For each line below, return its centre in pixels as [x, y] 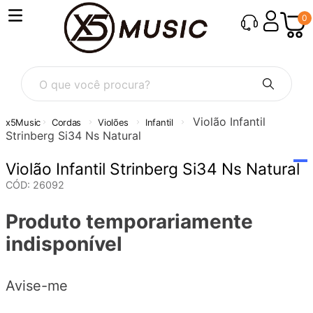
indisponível [64, 243]
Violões [114, 122]
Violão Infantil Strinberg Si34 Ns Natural [153, 169]
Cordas [66, 122]
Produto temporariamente [129, 221]
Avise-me [37, 286]
